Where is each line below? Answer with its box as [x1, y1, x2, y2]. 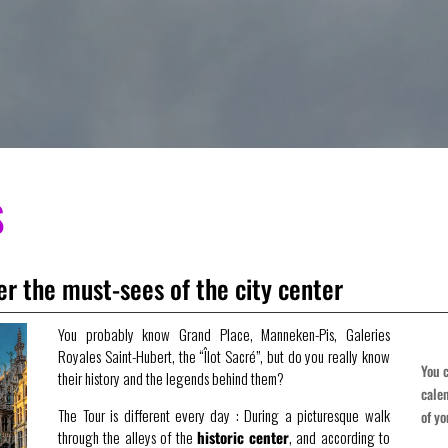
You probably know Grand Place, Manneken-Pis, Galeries [58, 323, 390, 346]
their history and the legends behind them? [58, 367, 285, 390]
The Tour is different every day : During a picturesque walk [58, 404, 390, 427]
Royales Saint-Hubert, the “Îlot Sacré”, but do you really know [58, 345, 390, 368]
